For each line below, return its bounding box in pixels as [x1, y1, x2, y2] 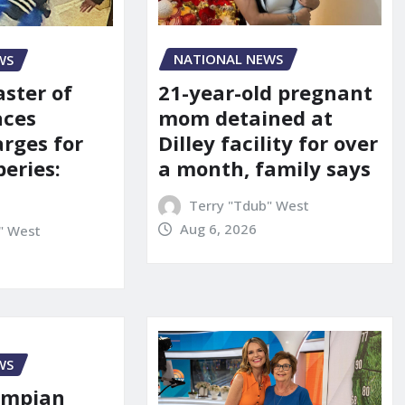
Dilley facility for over [157, 129, 378, 157]
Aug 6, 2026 [180, 220, 258, 239]
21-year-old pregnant [157, 79, 372, 107]
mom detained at [157, 104, 333, 132]
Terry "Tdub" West [189, 196, 310, 215]
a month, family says [157, 155, 371, 183]
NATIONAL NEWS [173, 50, 283, 69]
